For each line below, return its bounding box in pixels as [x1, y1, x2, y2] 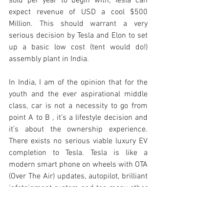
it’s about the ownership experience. [9, 125, 148, 135]
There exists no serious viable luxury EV [9, 136, 148, 147]
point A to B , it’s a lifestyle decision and [9, 113, 148, 123]
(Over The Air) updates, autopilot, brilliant [9, 172, 148, 182]
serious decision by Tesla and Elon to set [9, 31, 148, 41]
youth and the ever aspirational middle [9, 89, 148, 100]
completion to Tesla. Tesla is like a [9, 148, 148, 158]
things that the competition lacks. [9, 195, 121, 205]
